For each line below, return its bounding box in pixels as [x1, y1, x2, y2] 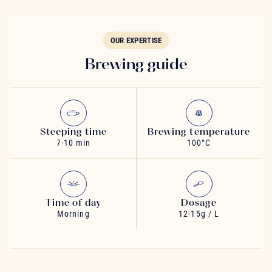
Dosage [180, 197, 217, 209]
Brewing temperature [148, 126, 250, 138]
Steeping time [39, 126, 107, 138]
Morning [57, 209, 90, 219]
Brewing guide [84, 54, 188, 73]
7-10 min [56, 138, 91, 148]
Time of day [46, 197, 101, 209]
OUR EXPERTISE [110, 36, 162, 46]
